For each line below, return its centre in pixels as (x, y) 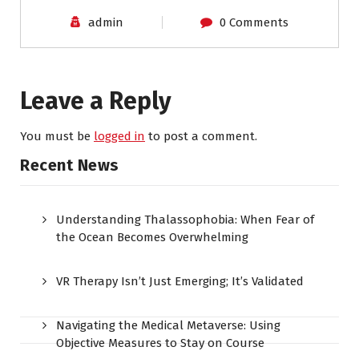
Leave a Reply (96, 101)
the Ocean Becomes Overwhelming (152, 237)
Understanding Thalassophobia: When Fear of (185, 220)
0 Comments (254, 22)
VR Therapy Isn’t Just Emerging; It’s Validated (180, 281)
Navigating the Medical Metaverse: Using (168, 325)
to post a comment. (201, 136)
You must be (57, 136)
